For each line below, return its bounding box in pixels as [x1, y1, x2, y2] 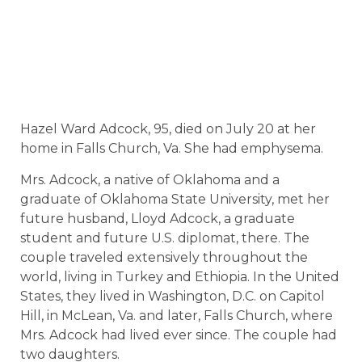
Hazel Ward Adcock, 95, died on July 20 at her [20, 121, 316, 137]
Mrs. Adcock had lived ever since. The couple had [20, 326, 337, 343]
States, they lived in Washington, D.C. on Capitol [20, 288, 325, 304]
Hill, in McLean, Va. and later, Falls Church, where [20, 307, 333, 323]
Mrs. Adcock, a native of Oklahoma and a [20, 171, 280, 187]
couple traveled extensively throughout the [20, 249, 308, 265]
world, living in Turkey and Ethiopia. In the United [20, 268, 339, 284]
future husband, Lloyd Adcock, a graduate [20, 210, 295, 226]
